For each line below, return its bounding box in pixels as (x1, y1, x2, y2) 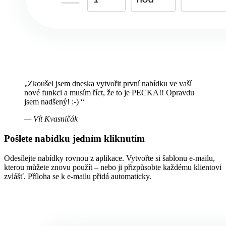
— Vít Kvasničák (24, 115, 78, 124)
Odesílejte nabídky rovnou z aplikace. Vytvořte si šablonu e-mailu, (4, 153, 215, 162)
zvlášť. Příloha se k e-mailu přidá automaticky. (4, 172, 151, 181)
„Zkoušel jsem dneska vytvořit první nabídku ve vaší (24, 79, 192, 88)
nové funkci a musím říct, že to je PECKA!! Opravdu (24, 88, 194, 97)
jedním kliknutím (73, 133, 145, 144)
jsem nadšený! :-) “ (24, 97, 84, 106)
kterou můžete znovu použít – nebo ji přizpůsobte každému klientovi (4, 162, 221, 172)
